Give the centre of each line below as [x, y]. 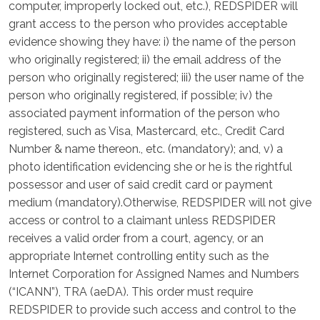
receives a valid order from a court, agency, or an [136, 238]
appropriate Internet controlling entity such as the [139, 256]
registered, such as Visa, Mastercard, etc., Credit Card [146, 131]
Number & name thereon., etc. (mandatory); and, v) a [146, 149]
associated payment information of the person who [144, 113]
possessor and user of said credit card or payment [141, 185]
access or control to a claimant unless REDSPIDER [142, 220]
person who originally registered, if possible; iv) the [140, 95]
